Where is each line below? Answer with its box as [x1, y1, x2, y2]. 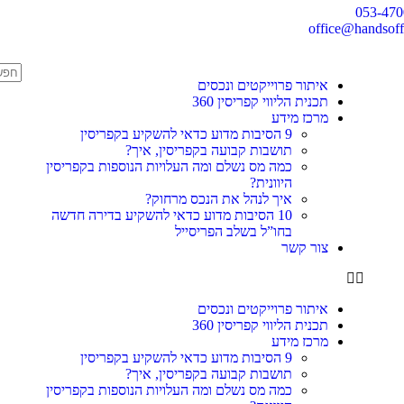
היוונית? [250, 175, 293, 190]
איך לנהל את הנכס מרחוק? [145, 191, 293, 207]
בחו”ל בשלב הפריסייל [175, 224, 293, 239]
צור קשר [281, 240, 329, 255]
